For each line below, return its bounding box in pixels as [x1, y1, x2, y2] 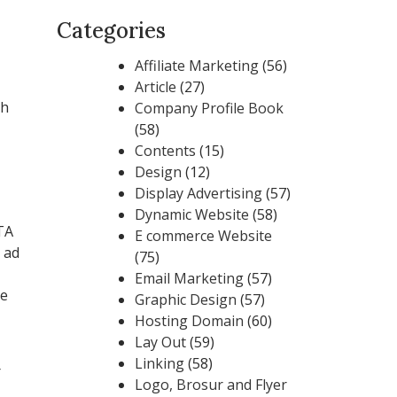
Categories [57, 17, 166, 44]
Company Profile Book [135, 98, 284, 118]
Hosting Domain [135, 311, 244, 331]
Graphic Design [135, 290, 237, 309]
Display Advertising [135, 183, 262, 203]
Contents [135, 141, 196, 160]
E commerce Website [135, 226, 272, 245]
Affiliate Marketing [135, 56, 259, 75]
